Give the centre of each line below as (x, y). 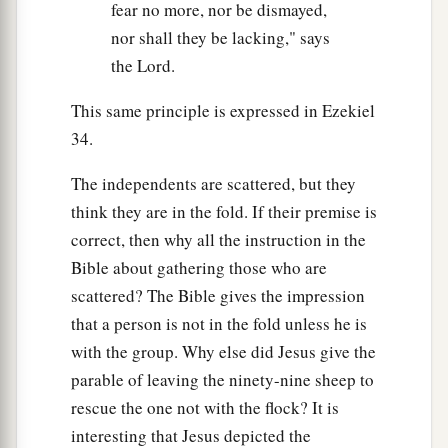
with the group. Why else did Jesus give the (223, 352)
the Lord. (143, 66)
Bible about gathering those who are (199, 268)
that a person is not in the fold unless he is (219, 324)
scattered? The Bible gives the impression (218, 296)
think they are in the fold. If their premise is (224, 212)
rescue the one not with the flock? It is (205, 408)
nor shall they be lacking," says (220, 38)
